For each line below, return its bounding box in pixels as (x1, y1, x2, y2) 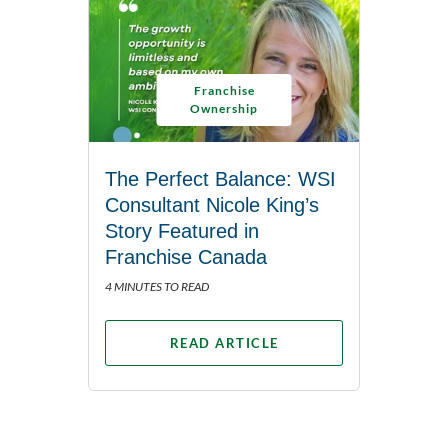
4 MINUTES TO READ (105, 278, 209, 294)
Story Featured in (105, 219, 259, 242)
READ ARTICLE (169, 334, 279, 351)
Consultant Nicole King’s (105, 193, 319, 216)
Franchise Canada (105, 245, 267, 268)
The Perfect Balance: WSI (105, 167, 336, 190)
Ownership (190, 100, 258, 116)
